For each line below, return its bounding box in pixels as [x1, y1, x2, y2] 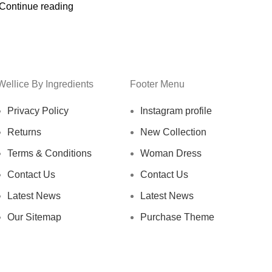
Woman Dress [140, 148, 202, 158]
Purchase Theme [140, 211, 214, 222]
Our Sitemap [7, 211, 61, 222]
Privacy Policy [7, 105, 69, 116]
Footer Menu [130, 78, 185, 89]
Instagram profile [140, 105, 212, 116]
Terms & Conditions [7, 148, 92, 158]
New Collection [140, 126, 206, 137]
